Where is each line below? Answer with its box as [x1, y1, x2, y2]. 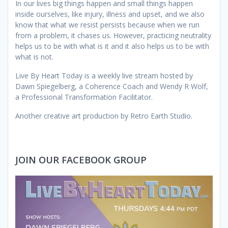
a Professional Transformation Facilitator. [15, 92, 153, 102]
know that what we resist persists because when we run [15, 19, 199, 30]
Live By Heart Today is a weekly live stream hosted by [15, 70, 193, 80]
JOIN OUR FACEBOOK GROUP [15, 153, 147, 166]
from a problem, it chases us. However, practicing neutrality [15, 30, 211, 40]
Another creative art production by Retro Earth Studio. [15, 110, 192, 121]
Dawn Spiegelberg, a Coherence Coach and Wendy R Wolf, [15, 81, 208, 91]
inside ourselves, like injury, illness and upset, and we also [15, 9, 205, 19]
